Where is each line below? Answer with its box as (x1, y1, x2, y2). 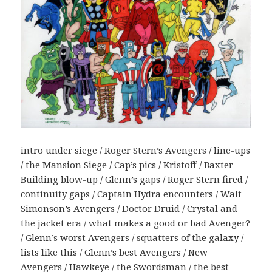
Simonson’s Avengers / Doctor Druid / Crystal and (21, 202, 238, 214)
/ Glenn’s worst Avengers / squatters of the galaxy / (21, 231, 244, 243)
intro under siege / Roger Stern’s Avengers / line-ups (21, 143, 251, 156)
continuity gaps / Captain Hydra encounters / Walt (21, 187, 242, 200)
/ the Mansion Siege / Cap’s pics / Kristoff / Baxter (21, 158, 234, 171)
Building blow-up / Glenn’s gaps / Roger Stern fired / (21, 172, 248, 185)
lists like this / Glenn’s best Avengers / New (21, 245, 208, 258)
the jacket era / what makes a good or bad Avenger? (21, 216, 251, 229)
